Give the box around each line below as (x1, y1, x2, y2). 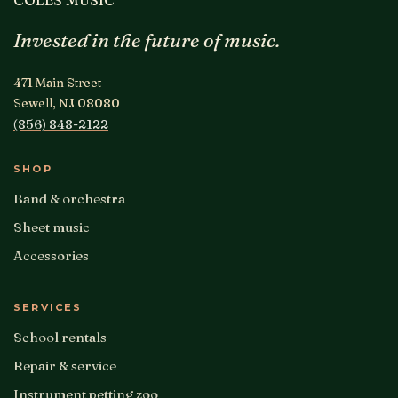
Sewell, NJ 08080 (13, 94, 120, 111)
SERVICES (13, 300, 83, 314)
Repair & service (13, 356, 116, 374)
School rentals (13, 328, 107, 346)
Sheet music (13, 218, 90, 235)
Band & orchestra (13, 189, 125, 207)
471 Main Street (13, 74, 101, 91)
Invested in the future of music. (13, 27, 280, 52)
